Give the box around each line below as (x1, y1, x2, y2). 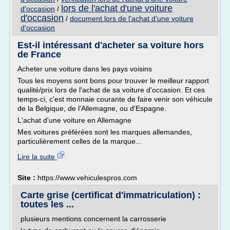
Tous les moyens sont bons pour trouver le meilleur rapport (17, 76, 209, 85)
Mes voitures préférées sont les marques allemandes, (17, 128, 192, 136)
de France (17, 49, 61, 60)
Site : (17, 174, 37, 182)
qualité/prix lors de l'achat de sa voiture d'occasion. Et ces (17, 86, 205, 94)
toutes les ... (21, 199, 74, 209)
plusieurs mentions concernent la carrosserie (21, 215, 166, 223)
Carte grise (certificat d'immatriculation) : (21, 190, 201, 200)
